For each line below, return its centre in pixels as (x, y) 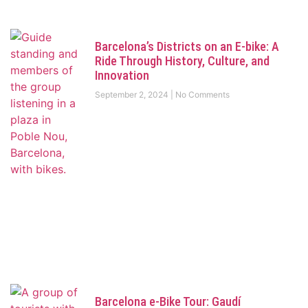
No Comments (201, 94)
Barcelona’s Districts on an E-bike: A (187, 46)
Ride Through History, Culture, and (182, 60)
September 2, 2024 (132, 94)
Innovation (122, 75)
